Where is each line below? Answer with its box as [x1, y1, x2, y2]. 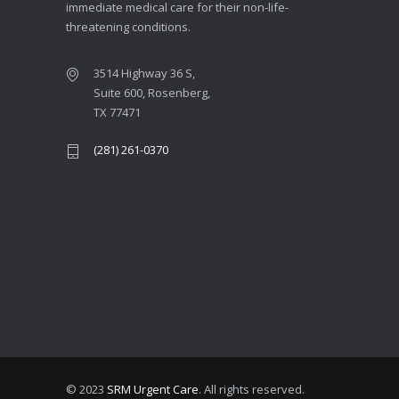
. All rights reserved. [199, 380, 305, 397]
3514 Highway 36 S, [94, 64, 195, 81]
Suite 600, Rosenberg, [94, 84, 210, 101]
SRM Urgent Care [107, 380, 199, 397]
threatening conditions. [66, 18, 191, 35]
